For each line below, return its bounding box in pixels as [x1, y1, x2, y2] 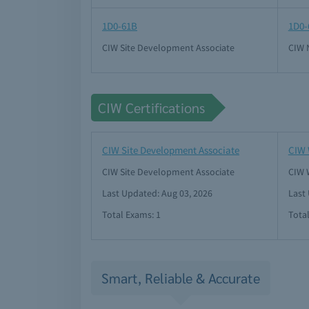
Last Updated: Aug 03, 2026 [102, 187, 212, 199]
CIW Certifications [98, 99, 205, 117]
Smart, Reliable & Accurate [101, 269, 260, 287]
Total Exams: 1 [102, 208, 161, 221]
